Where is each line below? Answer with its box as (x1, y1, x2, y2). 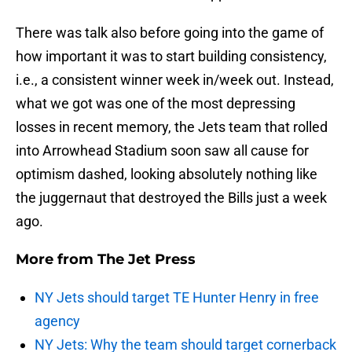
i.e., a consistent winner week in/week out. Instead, (16, 71, 334, 89)
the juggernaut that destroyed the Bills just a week (16, 189, 327, 207)
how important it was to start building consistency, (16, 48, 327, 65)
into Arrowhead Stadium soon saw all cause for (16, 142, 309, 159)
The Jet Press (97, 251, 196, 269)
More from (16, 251, 97, 269)
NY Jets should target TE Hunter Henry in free (35, 289, 319, 306)
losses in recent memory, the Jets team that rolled (16, 119, 328, 136)
